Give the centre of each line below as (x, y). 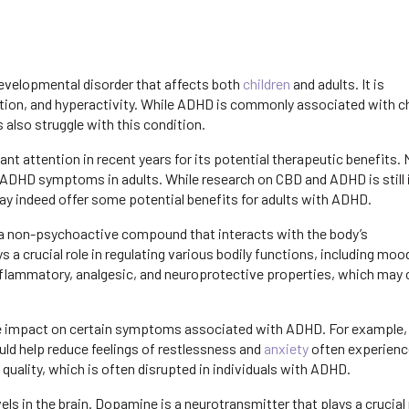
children (267, 84)
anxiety (286, 349)
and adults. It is (337, 84)
